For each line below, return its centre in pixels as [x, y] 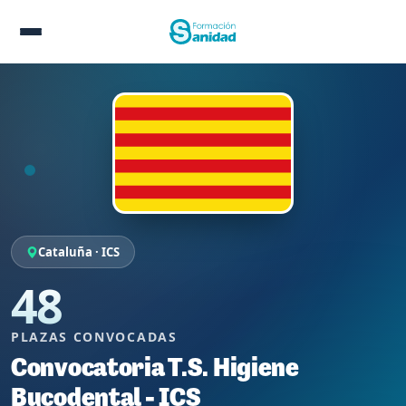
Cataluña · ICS [79, 252]
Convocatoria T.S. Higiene [155, 370]
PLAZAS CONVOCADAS [94, 337]
